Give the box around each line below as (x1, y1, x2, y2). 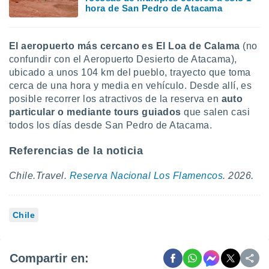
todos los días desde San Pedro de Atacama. (9, 120, 213, 130)
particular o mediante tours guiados (9, 107, 181, 117)
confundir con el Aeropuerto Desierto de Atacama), (9, 54, 237, 64)
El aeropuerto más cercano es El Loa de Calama (9, 41, 240, 51)
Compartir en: (10, 251, 89, 265)
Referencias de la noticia (9, 145, 143, 157)
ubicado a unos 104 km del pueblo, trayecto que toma (9, 67, 251, 77)
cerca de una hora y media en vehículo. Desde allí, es (9, 80, 252, 91)
